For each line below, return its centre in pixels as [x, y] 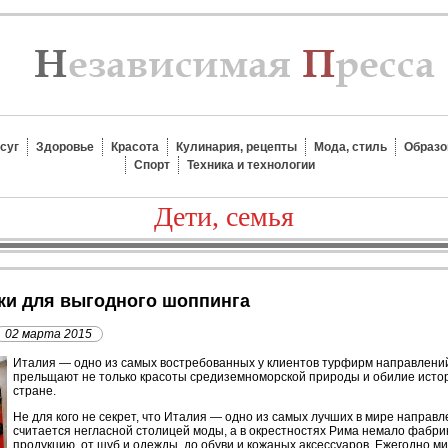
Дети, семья [224, 216]
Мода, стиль [350, 147]
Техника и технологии [251, 165]
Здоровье [65, 147]
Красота [135, 147]
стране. [34, 391]
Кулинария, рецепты [236, 147]
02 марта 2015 [48, 334]
